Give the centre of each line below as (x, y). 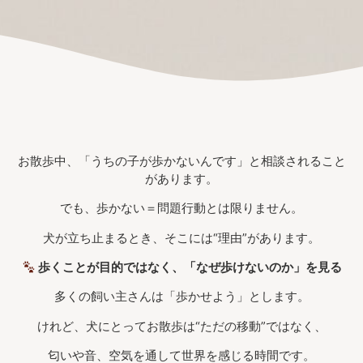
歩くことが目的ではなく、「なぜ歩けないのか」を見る (188, 267)
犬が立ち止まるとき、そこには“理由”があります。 (181, 237)
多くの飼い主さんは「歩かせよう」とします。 (181, 297)
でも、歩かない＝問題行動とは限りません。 (181, 208)
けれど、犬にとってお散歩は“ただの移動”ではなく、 (181, 326)
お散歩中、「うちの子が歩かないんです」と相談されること (181, 160)
